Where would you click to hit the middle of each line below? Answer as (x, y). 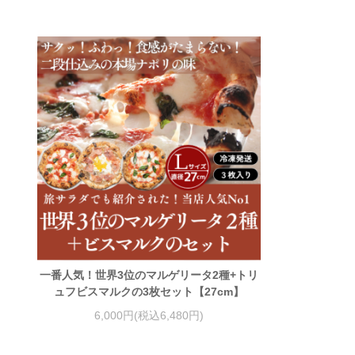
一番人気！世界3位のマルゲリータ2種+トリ (149, 275)
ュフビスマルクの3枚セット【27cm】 (149, 292)
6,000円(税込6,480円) (149, 315)
